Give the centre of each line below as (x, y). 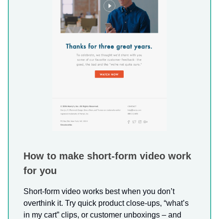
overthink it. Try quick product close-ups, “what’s (106, 203)
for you (40, 171)
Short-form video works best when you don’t (99, 192)
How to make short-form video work (107, 156)
